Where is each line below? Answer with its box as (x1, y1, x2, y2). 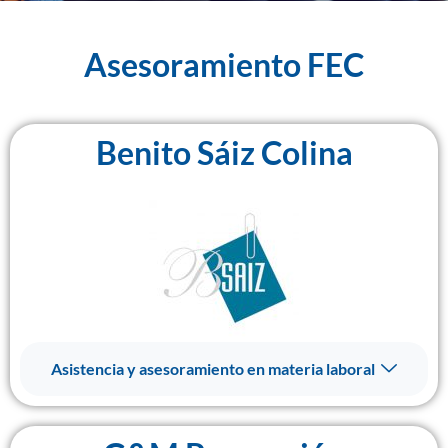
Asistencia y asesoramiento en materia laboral (51, 359, 375, 378)
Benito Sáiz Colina (95, 133, 353, 172)
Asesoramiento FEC (84, 45, 364, 84)
